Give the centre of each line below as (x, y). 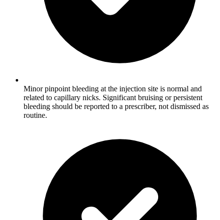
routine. (35, 115)
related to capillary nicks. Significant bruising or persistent (113, 97)
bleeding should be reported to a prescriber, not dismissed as (116, 106)
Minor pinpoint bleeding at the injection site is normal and (113, 88)
